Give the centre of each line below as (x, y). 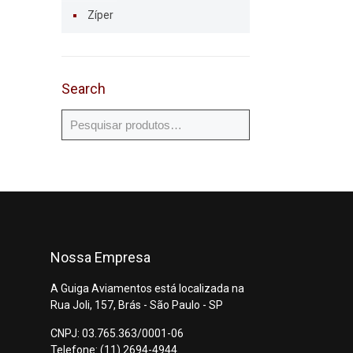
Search (83, 89)
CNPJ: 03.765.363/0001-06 (117, 334)
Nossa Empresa (100, 258)
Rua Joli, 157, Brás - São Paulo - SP (136, 305)
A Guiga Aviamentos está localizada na (147, 289)
